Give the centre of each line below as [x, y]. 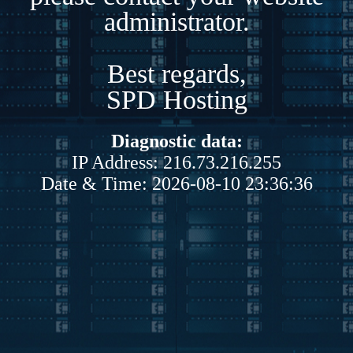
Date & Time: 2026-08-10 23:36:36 [176, 183]
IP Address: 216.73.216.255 [176, 162]
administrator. [176, 21]
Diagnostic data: [176, 141]
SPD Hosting [176, 99]
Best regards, [176, 73]
